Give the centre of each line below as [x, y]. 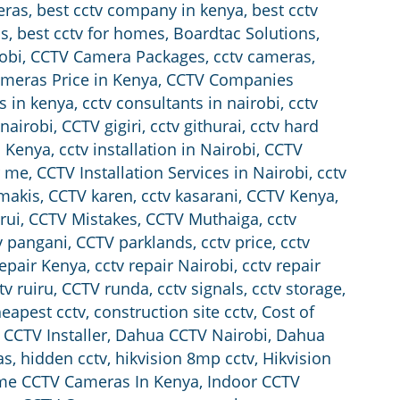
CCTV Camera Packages [118, 57]
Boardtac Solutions [245, 33]
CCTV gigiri [102, 126]
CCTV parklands [134, 242]
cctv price [237, 242]
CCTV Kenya [291, 196]
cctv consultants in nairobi [181, 103]
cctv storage [297, 289]
